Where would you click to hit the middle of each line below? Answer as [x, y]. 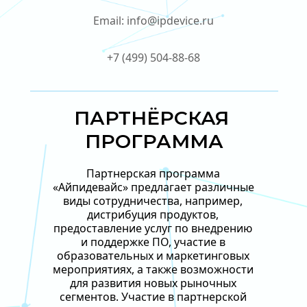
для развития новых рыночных [153, 283]
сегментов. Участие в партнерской [153, 297]
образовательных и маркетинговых [153, 256]
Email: [110, 21]
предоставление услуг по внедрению [153, 228]
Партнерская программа [153, 173]
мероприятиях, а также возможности [153, 269]
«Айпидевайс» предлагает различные [153, 187]
